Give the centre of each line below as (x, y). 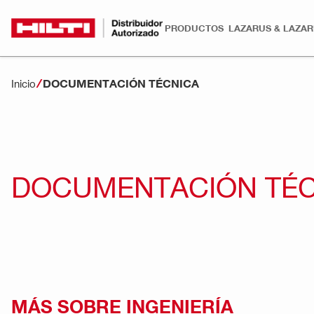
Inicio (23, 83)
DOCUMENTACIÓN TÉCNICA (121, 83)
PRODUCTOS (194, 28)
